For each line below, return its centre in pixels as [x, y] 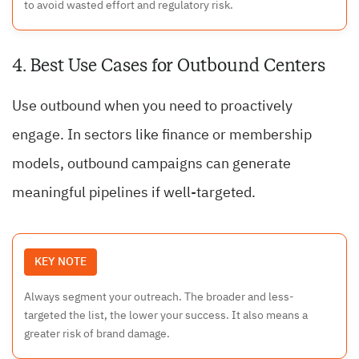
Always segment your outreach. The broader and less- [159, 298]
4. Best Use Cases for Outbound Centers [169, 66]
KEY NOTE [61, 262]
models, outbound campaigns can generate [151, 165]
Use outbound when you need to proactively [152, 107]
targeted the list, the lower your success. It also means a [166, 316]
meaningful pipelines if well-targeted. [134, 194]
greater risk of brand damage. [97, 335]
